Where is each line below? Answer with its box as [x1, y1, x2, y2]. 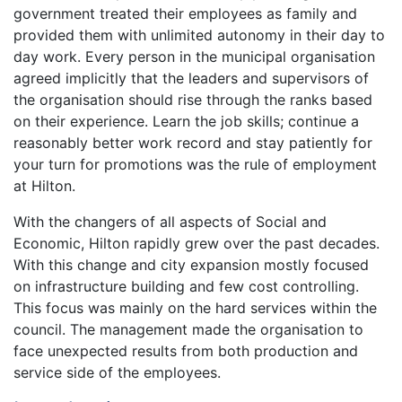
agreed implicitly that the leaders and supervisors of [13, 69, 369, 88]
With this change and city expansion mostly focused [13, 256, 369, 275]
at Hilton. [13, 177, 75, 196]
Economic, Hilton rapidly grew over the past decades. [13, 234, 380, 253]
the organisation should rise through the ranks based [13, 91, 372, 109]
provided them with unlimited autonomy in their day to [13, 26, 385, 45]
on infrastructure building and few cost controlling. [13, 277, 359, 296]
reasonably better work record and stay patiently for [13, 134, 372, 153]
